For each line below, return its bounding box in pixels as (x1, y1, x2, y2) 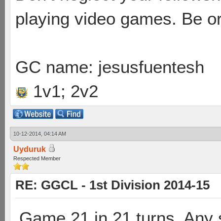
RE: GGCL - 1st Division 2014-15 (15, 178, 210, 192)
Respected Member (13, 155, 61, 161)
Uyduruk (13, 145, 46, 153)
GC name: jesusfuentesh (15, 57, 204, 76)
